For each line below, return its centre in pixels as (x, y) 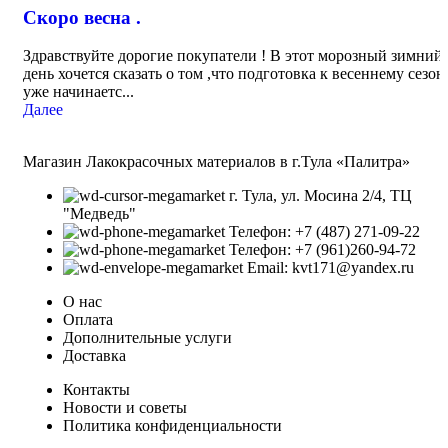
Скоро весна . (82, 17)
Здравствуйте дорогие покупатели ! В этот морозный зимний (233, 56)
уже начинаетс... (78, 92)
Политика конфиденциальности (172, 426)
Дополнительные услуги (147, 338)
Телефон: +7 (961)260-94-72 (322, 250)
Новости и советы (125, 408)
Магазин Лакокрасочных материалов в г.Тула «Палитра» (216, 162)
